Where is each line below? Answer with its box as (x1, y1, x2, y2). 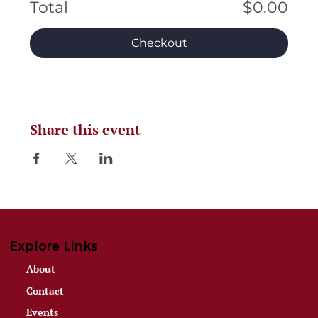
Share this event (30, 120, 141, 140)
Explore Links (9, 238, 98, 254)
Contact (26, 283, 65, 297)
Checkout (131, 36, 187, 50)
